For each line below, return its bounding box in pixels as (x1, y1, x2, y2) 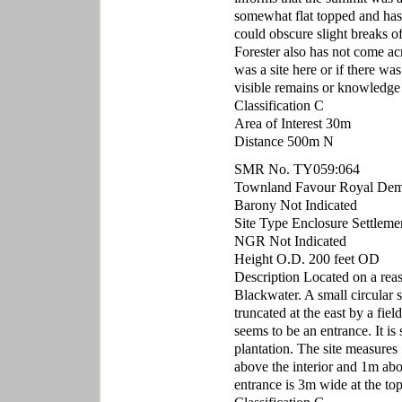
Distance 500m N (233, 133, 334, 150)
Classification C (233, 97, 324, 114)
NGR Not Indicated (233, 232, 346, 249)
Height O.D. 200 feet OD (233, 250, 380, 267)
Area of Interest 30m (233, 115, 351, 132)
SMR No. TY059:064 (233, 161, 360, 178)
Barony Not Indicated (233, 197, 357, 214)
